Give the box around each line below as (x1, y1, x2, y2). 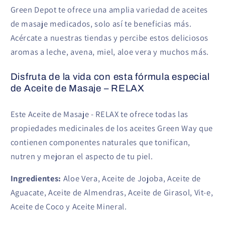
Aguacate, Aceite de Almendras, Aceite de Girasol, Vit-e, (10, 187, 213, 198)
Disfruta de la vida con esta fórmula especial (10, 71, 210, 82)
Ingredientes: (10, 173, 63, 184)
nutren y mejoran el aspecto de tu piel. (10, 150, 153, 162)
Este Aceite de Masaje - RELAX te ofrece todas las (10, 108, 188, 120)
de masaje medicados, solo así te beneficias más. (10, 18, 192, 29)
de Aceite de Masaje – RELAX (10, 83, 145, 93)
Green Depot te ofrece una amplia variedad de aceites (10, 4, 208, 15)
